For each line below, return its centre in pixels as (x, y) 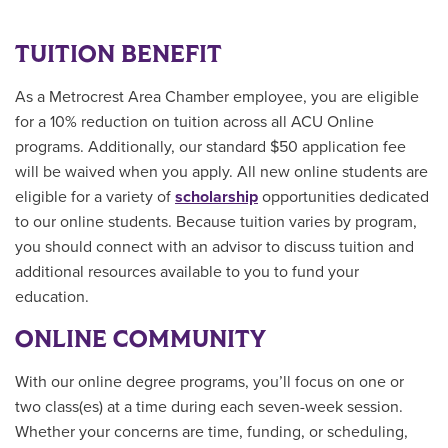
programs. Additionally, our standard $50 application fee (210, 147)
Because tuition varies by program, (296, 222)
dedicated (394, 197)
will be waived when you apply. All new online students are (221, 172)
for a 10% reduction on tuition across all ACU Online (194, 122)
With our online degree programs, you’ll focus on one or (209, 382)
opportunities (308, 197)
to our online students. (95, 222)
